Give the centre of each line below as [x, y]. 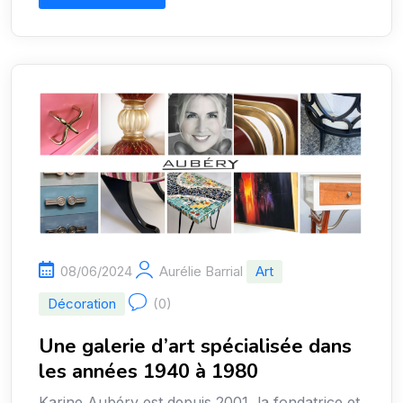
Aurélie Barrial [201, 272]
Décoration [82, 304]
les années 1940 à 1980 [148, 372]
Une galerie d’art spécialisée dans [195, 347]
